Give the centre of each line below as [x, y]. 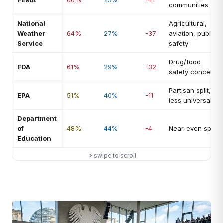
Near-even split [192, 128]
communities [188, 5]
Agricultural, [188, 23]
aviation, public [192, 33]
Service [30, 43]
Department [37, 118]
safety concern [193, 72]
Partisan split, [190, 90]
